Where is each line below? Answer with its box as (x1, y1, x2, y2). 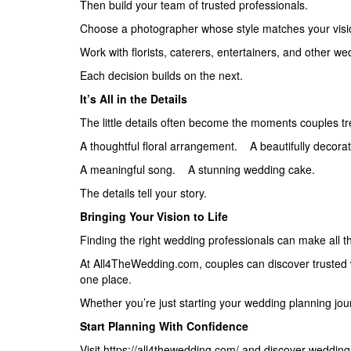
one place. (80, 270, 132, 287)
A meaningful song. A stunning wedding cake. (80, 161, 315, 177)
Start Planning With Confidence (80, 317, 248, 334)
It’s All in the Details (80, 90, 187, 107)
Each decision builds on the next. (80, 67, 243, 83)
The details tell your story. (80, 184, 207, 201)
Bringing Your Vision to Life (80, 208, 228, 224)
